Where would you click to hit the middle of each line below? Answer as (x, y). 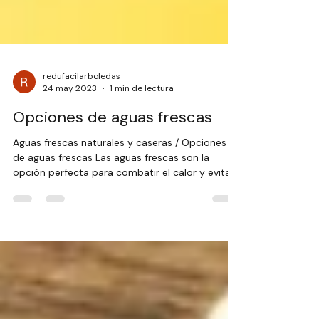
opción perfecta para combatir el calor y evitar (124, 204)
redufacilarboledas (82, 108)
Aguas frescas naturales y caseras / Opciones (120, 174)
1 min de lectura (142, 120)
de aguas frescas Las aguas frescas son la (111, 189)
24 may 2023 (70, 120)
